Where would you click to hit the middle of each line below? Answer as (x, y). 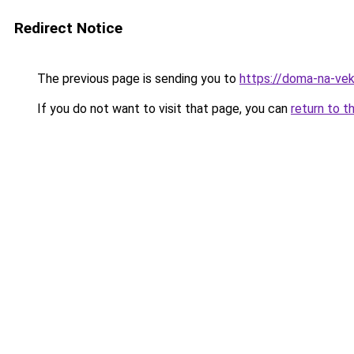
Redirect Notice (68, 28)
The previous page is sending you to (137, 79)
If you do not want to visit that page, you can (162, 109)
